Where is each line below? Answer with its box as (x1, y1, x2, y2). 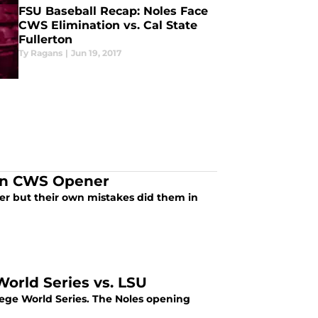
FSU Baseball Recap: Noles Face (18, 4, 208, 18)
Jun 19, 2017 (70, 48, 121, 58)
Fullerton (18, 33, 72, 46)
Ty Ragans (18, 48, 62, 58)
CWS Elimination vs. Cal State (18, 18, 197, 32)
